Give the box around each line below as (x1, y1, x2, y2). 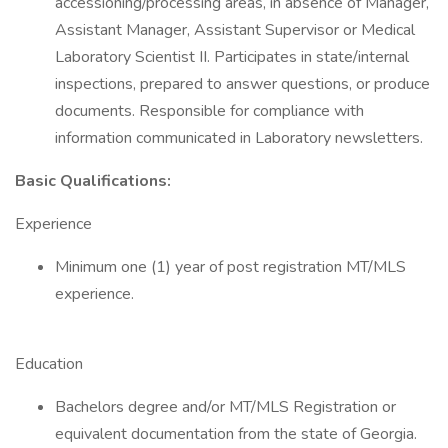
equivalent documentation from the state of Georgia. (55, 423, 417, 445)
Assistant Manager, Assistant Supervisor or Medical (55, 19, 415, 41)
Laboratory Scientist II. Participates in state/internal (55, 46, 409, 68)
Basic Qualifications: (15, 170, 171, 192)
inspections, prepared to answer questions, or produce (55, 73, 430, 95)
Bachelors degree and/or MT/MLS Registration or (55, 396, 396, 418)
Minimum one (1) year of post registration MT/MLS (55, 256, 406, 278)
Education (15, 353, 83, 375)
